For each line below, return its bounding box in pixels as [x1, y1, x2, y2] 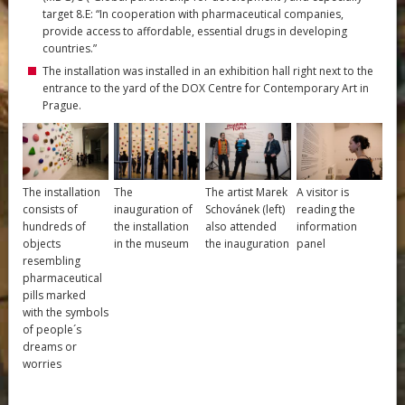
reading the [296, 201, 355, 217]
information [296, 218, 357, 234]
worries [22, 355, 61, 372]
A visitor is [296, 184, 349, 200]
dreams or [22, 338, 77, 354]
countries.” [42, 40, 97, 56]
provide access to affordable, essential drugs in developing [42, 23, 347, 39]
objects [22, 235, 61, 251]
